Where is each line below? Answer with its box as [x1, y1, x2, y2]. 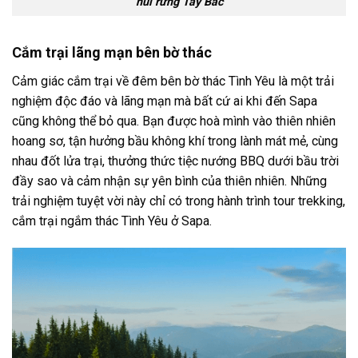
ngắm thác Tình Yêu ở [58, 213, 178, 229]
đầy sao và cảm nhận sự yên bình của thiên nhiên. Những [12, 173, 327, 189]
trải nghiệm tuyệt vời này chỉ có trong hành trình [12, 193, 273, 209]
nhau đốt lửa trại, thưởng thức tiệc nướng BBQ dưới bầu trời [12, 153, 339, 169]
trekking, [298, 193, 345, 209]
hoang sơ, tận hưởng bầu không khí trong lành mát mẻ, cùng [12, 133, 338, 149]
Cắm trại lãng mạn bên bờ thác [12, 44, 212, 62]
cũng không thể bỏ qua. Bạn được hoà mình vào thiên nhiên [12, 113, 336, 129]
